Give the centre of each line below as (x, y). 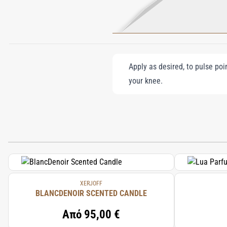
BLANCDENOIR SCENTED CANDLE (91, 193)
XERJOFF (91, 183)
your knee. (146, 81)
